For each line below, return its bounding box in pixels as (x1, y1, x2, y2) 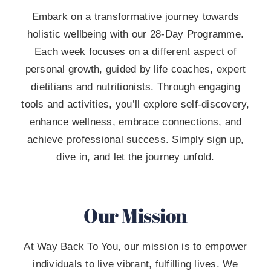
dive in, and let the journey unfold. (56, 151, 215, 163)
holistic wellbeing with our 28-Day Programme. (27, 28, 244, 41)
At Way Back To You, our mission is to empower (24, 240, 247, 252)
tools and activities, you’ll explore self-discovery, (21, 99, 250, 111)
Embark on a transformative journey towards (31, 11, 240, 23)
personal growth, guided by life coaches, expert (25, 64, 246, 76)
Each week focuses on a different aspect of (34, 46, 237, 58)
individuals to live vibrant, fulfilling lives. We (33, 258, 238, 270)
